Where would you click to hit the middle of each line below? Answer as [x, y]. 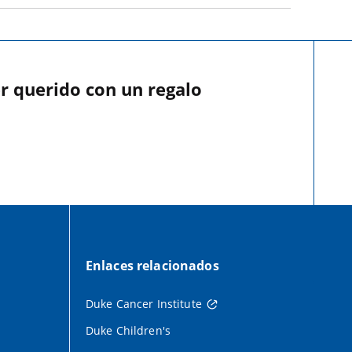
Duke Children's [128, 330]
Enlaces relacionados [152, 265]
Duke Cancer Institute [143, 303]
